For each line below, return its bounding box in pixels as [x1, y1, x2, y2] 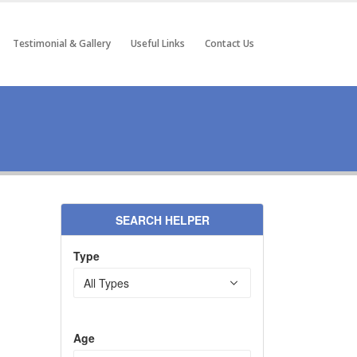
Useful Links [131, 36, 185, 50]
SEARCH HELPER [115, 212, 210, 229]
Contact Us [205, 36, 254, 50]
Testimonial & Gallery [13, 36, 111, 50]
